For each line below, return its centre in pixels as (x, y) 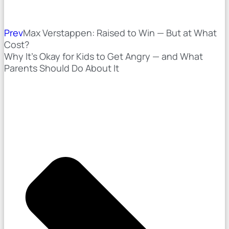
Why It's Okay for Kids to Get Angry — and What (104, 56)
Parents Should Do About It (62, 68)
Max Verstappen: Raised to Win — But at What (120, 32)
